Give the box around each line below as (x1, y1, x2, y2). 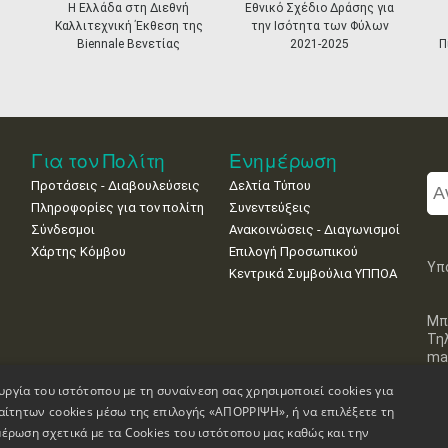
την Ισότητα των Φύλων (250, 18, 389, 33)
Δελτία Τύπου (228, 177, 311, 193)
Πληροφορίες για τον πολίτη (30, 199, 204, 215)
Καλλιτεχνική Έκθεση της (54, 18, 203, 33)
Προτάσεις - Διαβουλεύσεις (30, 177, 200, 193)
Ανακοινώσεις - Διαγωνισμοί (228, 221, 400, 237)
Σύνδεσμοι (30, 221, 95, 237)
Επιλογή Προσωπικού (228, 243, 358, 259)
